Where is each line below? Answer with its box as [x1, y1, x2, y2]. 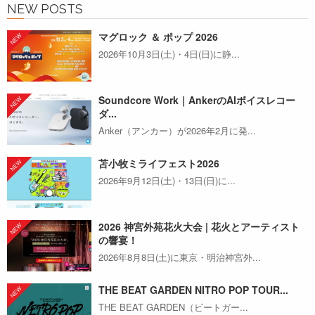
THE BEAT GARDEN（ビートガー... [98, 300, 248, 314]
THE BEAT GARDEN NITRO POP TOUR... [98, 283, 288, 297]
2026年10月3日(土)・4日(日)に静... [98, 47, 240, 60]
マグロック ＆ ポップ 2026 [98, 30, 218, 44]
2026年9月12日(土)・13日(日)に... [98, 174, 236, 187]
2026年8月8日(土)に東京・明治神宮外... [98, 250, 261, 264]
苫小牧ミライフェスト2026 [98, 156, 219, 170]
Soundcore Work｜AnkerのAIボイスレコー [98, 93, 295, 107]
